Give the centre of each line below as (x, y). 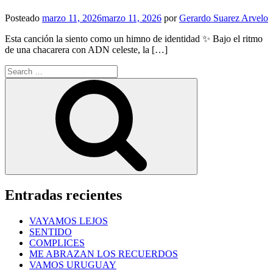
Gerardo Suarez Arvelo (224, 18)
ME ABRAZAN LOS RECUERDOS (104, 253)
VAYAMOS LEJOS (69, 221)
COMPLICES (57, 243)
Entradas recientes (63, 195)
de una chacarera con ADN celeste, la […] (86, 49)
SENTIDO (51, 232)
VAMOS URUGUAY (73, 264)
